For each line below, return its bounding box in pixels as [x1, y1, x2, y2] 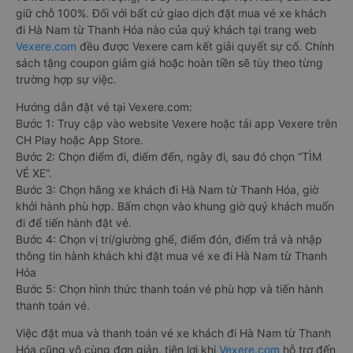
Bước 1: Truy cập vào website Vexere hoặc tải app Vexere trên [16, 117, 337, 131]
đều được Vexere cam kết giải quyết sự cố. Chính [76, 39, 334, 54]
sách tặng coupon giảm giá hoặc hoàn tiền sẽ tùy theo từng [16, 56, 323, 70]
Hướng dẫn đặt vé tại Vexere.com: [16, 100, 192, 114]
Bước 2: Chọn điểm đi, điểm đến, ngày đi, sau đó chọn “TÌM [16, 150, 321, 164]
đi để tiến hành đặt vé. [16, 216, 132, 230]
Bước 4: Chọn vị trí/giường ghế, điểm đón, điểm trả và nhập [16, 232, 322, 247]
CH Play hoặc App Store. [16, 133, 143, 147]
